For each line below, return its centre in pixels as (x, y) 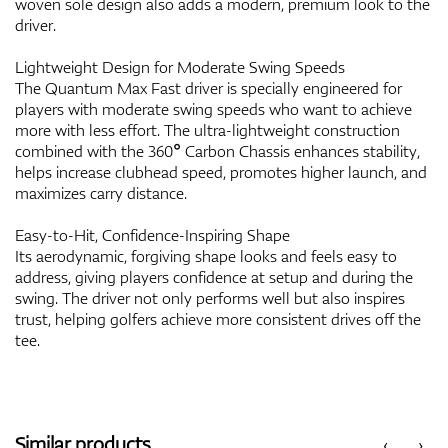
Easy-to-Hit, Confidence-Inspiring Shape (152, 234)
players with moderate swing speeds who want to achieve (213, 108)
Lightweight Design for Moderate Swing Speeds (180, 66)
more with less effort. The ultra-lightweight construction (207, 129)
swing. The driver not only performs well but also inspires (210, 297)
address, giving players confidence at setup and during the (214, 276)
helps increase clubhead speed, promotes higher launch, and (221, 171)
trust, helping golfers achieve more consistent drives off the (218, 318)
